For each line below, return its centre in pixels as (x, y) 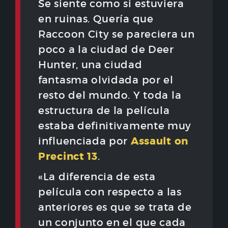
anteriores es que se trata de (115, 207)
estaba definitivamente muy (115, 126)
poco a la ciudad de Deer (106, 50)
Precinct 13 (68, 156)
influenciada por (84, 141)
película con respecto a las (110, 192)
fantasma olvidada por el (106, 80)
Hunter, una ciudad (90, 65)
